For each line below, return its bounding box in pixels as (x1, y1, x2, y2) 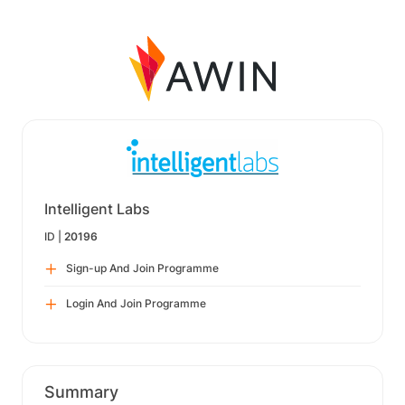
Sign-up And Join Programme (66, 261, 219, 275)
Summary (44, 382, 118, 401)
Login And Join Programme (66, 297, 206, 310)
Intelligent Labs (44, 200, 150, 218)
